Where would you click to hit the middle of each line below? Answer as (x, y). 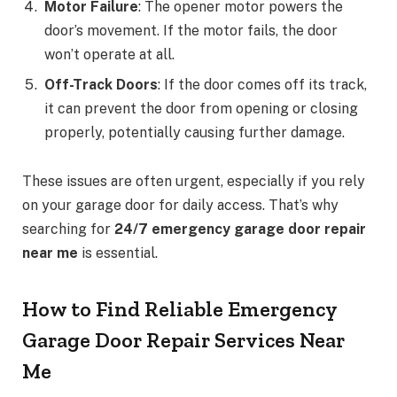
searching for (68, 230)
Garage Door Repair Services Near (183, 340)
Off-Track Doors (101, 84)
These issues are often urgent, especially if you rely (194, 182)
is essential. (118, 253)
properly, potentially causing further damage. (195, 132)
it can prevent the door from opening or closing (201, 108)
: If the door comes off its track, (262, 84)
